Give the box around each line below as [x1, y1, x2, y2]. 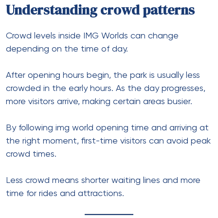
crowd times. [6, 149, 56, 159]
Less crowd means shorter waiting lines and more [6, 176, 200, 185]
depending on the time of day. [6, 44, 128, 54]
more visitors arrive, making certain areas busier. [6, 97, 192, 106]
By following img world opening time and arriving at [6, 123, 209, 132]
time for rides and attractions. [6, 189, 124, 198]
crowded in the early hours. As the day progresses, [6, 84, 205, 93]
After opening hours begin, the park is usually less [6, 71, 200, 80]
